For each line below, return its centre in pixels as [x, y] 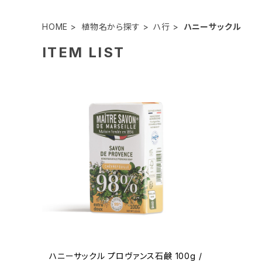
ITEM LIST [84, 52]
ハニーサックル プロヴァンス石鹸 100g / [126, 256]
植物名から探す [111, 27]
